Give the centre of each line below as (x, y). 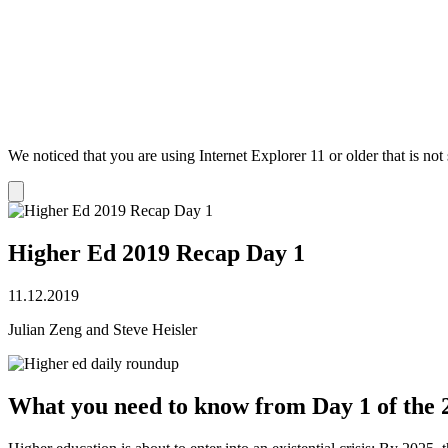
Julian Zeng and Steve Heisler (102, 329)
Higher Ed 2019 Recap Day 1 (156, 253)
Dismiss (38, 191)
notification (46, 206)
